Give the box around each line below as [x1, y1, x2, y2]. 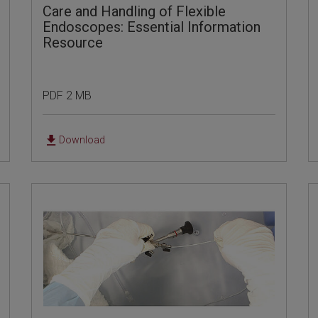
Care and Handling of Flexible [43, 3, 226, 21]
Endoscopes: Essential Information [43, 18, 261, 36]
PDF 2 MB [43, 89, 92, 103]
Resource [43, 34, 104, 52]
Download [59, 134, 106, 146]
